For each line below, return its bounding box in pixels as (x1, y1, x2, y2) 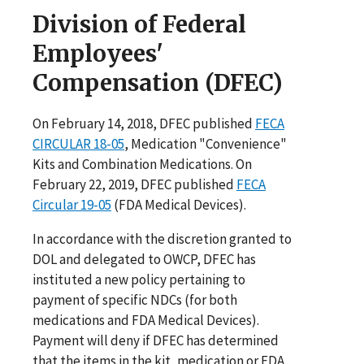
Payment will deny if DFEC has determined (32, 331, 279, 349)
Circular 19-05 (32, 195, 111, 214)
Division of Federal (32, 9, 246, 39)
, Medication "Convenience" (124, 134, 287, 153)
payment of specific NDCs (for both (32, 290, 237, 309)
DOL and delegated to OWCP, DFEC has (32, 249, 256, 268)
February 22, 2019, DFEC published (32, 175, 236, 193)
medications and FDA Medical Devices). (32, 310, 259, 329)
